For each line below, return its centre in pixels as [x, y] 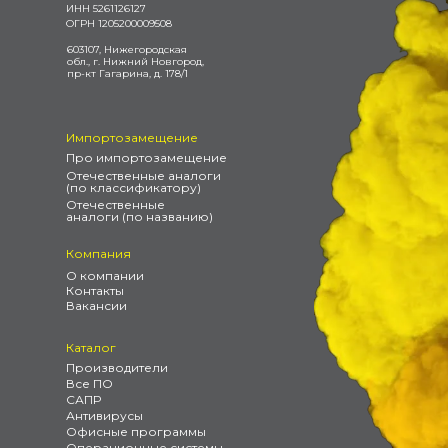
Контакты [95, 291]
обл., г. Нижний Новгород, [135, 62]
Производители [117, 368]
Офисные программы [136, 432]
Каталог [91, 348]
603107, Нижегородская [127, 50]
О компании [105, 276]
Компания [98, 254]
